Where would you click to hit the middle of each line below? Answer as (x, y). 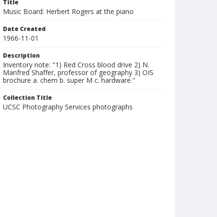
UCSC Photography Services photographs (68, 107)
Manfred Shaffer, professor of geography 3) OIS (78, 72)
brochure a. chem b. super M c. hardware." (69, 80)
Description (21, 55)
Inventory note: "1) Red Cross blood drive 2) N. (76, 65)
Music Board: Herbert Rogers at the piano (68, 11)
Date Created (24, 29)
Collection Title (27, 98)
